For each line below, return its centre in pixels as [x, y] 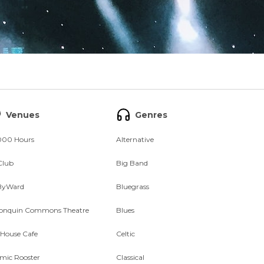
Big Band [132, 163]
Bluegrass [133, 187]
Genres [151, 115]
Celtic [126, 234]
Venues [22, 115]
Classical [131, 257]
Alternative [135, 139]
